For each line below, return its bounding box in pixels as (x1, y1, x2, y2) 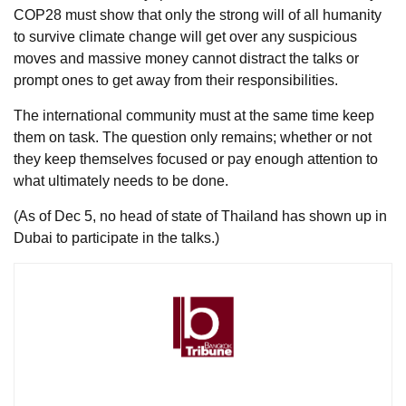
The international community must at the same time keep (14, 107, 374, 123)
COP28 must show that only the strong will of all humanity (14, 6, 382, 23)
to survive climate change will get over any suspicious (14, 28, 357, 44)
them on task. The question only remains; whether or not (14, 129, 372, 145)
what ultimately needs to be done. (14, 172, 232, 188)
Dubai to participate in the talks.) (14, 229, 223, 246)
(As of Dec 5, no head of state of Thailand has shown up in (14, 208, 387, 224)
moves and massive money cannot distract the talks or (14, 50, 359, 66)
